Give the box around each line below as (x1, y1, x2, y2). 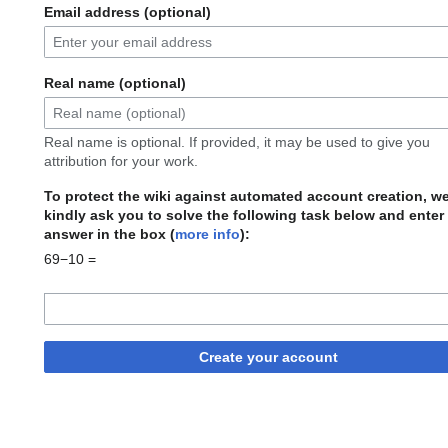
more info (175, 226, 240, 243)
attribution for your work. (44, 153, 198, 170)
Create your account (198, 349, 338, 366)
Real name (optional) (44, 75, 186, 92)
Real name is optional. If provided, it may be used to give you (44, 134, 430, 151)
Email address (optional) (44, 4, 211, 21)
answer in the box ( (44, 226, 175, 243)
